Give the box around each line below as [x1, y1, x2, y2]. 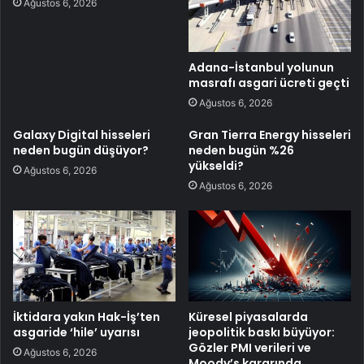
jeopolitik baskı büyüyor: [188, 324, 335, 341]
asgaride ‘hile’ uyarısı [13, 324, 140, 341]
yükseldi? [188, 157, 244, 174]
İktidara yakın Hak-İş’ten [13, 309, 160, 326]
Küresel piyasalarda [188, 309, 308, 326]
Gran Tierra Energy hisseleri [188, 126, 351, 143]
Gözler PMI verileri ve [188, 340, 311, 357]
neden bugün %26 [188, 141, 294, 158]
